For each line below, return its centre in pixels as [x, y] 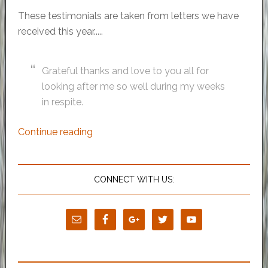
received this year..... [60, 32]
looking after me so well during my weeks [133, 87]
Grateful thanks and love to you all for [125, 71]
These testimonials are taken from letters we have [128, 16]
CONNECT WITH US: [134, 180]
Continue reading [55, 132]
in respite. [62, 102]
